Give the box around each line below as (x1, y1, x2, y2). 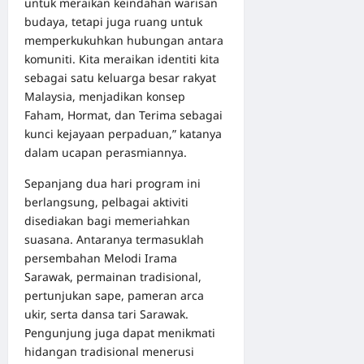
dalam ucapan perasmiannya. (24, 144, 187, 160)
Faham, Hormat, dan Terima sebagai (24, 106, 223, 123)
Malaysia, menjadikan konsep (24, 88, 185, 104)
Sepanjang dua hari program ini (24, 175, 201, 191)
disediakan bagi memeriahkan (24, 212, 190, 228)
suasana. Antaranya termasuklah (24, 231, 204, 247)
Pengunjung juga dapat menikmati (24, 324, 215, 340)
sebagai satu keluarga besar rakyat (24, 69, 216, 85)
